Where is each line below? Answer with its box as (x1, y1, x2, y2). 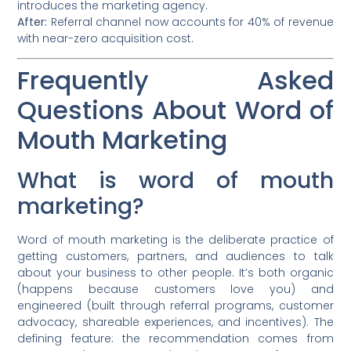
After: (17, 14, 48, 31)
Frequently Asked (17, 63, 334, 99)
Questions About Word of (17, 92, 334, 128)
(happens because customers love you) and (17, 281, 334, 298)
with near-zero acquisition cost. (17, 31, 194, 47)
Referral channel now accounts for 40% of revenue (47, 14, 334, 31)
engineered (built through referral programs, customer (17, 298, 334, 314)
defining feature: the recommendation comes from (17, 331, 334, 347)
